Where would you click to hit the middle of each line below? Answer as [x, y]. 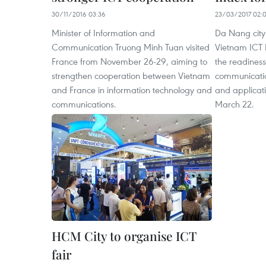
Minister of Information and [103, 33]
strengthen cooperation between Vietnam [131, 75]
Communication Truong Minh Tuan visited [131, 47]
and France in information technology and [132, 90]
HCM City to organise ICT [124, 236]
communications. [84, 104]
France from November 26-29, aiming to [129, 61]
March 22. [235, 104]
